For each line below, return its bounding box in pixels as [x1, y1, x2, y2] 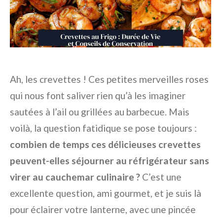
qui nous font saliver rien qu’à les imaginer [10, 90, 185, 102]
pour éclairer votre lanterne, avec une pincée [10, 204, 196, 216]
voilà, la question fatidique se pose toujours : [10, 122, 197, 134]
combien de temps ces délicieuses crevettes [10, 139, 201, 150]
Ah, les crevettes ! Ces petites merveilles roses [10, 74, 209, 85]
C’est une [140, 171, 182, 183]
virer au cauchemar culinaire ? [10, 171, 140, 183]
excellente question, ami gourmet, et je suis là [10, 187, 201, 199]
